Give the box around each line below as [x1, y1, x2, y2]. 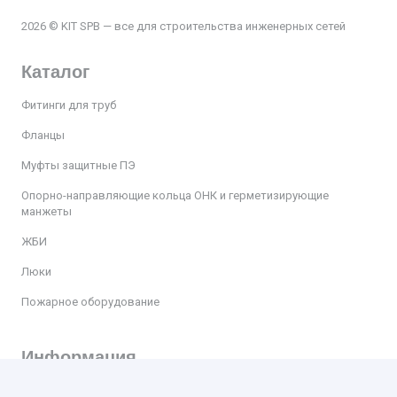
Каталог [21, 59, 90, 85]
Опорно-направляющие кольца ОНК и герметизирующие [21, 189, 329, 203]
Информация [21, 345, 136, 370]
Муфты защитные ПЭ [21, 159, 136, 173]
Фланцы [21, 128, 65, 143]
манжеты [21, 205, 72, 219]
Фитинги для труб [21, 98, 116, 113]
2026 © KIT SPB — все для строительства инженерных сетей [21, 19, 346, 34]
